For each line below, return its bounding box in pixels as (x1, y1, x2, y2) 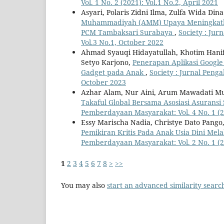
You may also (61, 180, 107, 190)
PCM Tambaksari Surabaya (81, 27, 174, 37)
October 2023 (81, 77, 126, 87)
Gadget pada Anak (81, 67, 145, 77)
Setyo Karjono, (81, 57, 132, 67)
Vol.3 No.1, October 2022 (81, 37, 163, 47)
